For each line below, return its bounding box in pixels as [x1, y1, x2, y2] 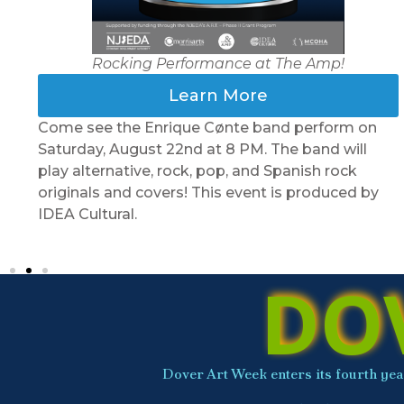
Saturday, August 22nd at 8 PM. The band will [38, 140, 367, 158]
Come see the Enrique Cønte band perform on [38, 118, 377, 136]
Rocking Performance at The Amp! [92, 54, 344, 72]
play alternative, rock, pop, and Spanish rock [38, 161, 357, 179]
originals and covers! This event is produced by [38, 183, 379, 201]
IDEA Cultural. [38, 205, 137, 223]
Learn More [169, 85, 268, 106]
